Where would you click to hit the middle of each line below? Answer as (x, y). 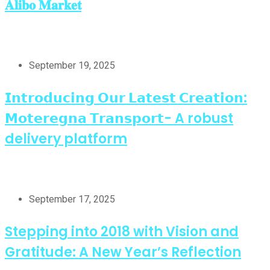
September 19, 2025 (72, 65)
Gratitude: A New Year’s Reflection (123, 252)
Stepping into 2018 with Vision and (122, 231)
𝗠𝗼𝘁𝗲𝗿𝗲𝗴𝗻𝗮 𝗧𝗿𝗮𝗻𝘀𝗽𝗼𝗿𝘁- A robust (119, 118)
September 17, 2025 (72, 199)
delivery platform (66, 139)
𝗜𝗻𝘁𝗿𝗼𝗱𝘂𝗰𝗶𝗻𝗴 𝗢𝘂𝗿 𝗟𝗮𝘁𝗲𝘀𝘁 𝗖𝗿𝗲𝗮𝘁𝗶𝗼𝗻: (126, 98)
